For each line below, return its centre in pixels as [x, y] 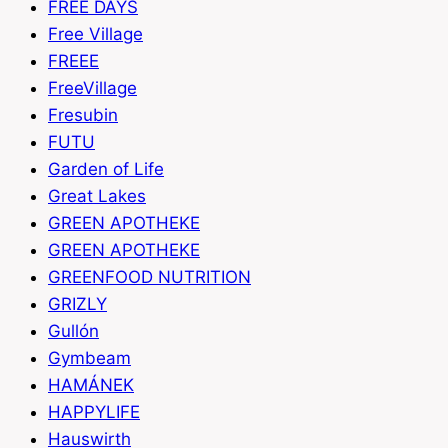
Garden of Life [106, 169]
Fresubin [83, 115]
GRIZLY [77, 304]
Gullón [73, 331]
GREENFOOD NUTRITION [149, 277]
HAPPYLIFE [94, 412]
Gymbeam [89, 358]
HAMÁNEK [91, 385]
